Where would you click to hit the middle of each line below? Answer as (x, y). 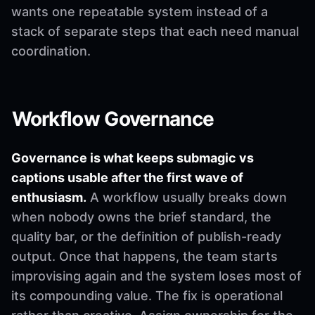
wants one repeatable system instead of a (140, 11)
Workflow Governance (113, 118)
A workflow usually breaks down (187, 197)
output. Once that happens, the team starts (144, 256)
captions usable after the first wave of (127, 177)
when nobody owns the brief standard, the (141, 217)
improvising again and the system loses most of (156, 276)
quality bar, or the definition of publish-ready (146, 236)
